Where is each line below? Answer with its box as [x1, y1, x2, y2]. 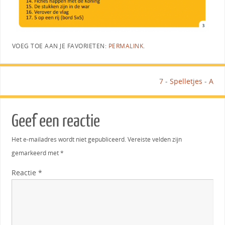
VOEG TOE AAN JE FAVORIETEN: [12, 41, 108, 50]
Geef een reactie [11, 111, 100, 131]
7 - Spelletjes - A [159, 76, 214, 86]
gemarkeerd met [11, 148, 60, 157]
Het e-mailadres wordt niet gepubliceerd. [11, 135, 126, 144]
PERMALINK [108, 41, 144, 50]
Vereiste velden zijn [127, 135, 182, 144]
